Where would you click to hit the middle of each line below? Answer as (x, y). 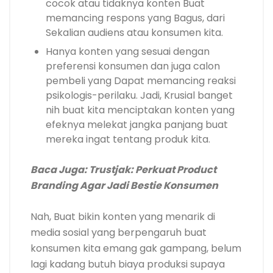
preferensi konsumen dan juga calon (133, 66)
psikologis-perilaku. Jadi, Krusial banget (139, 96)
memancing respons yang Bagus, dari (135, 18)
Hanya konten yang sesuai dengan (128, 52)
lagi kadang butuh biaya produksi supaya (128, 264)
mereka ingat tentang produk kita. (128, 140)
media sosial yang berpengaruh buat (119, 233)
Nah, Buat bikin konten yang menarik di (123, 217)
